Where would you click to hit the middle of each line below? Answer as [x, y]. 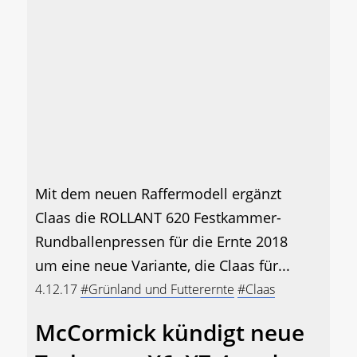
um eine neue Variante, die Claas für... [163, 266]
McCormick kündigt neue [170, 333]
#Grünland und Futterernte [157, 290]
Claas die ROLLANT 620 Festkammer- [158, 218]
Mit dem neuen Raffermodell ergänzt [158, 194]
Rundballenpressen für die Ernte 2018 [161, 242]
